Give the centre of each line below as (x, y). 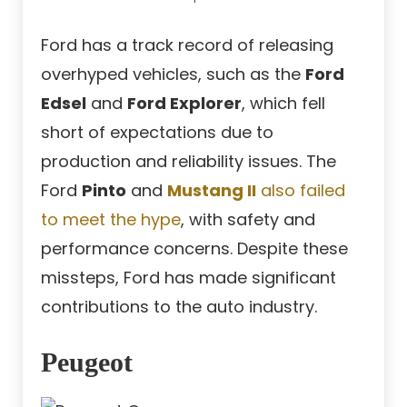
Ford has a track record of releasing (187, 45)
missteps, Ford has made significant (189, 278)
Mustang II (212, 191)
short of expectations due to (157, 133)
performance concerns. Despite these (194, 249)
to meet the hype (111, 220)
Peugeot (87, 362)
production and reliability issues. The (189, 162)
